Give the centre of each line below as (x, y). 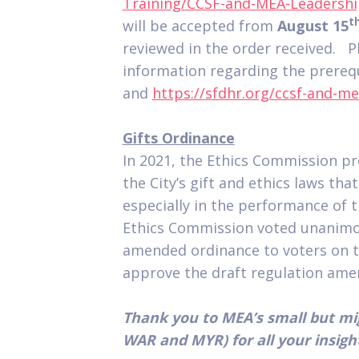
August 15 (313, 26)
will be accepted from (200, 26)
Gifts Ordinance (178, 138)
